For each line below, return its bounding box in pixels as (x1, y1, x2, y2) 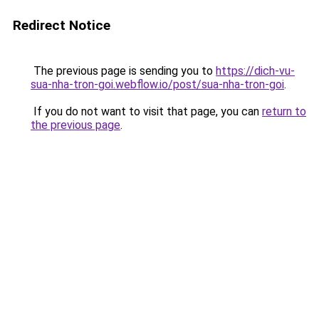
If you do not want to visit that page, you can (31, 105, 262, 118)
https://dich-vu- (216, 64, 295, 78)
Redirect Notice (13, 17, 110, 33)
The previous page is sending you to (31, 64, 216, 78)
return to (262, 105, 306, 118)
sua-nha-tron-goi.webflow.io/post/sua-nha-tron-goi (31, 78, 284, 91)
